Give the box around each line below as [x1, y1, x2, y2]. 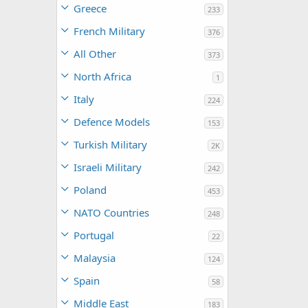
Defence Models [74, 115, 150, 129]
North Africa [74, 69, 131, 83]
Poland [74, 183, 107, 197]
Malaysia [74, 251, 115, 265]
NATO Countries [74, 206, 149, 219]
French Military [74, 24, 145, 38]
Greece [74, 1, 107, 15]
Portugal [74, 228, 114, 242]
